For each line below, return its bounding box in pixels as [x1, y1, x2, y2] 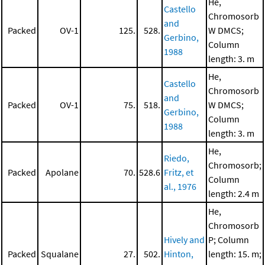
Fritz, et [164, 166, 193, 179]
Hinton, [164, 248, 193, 260]
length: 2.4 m [208, 188, 259, 200]
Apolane [46, 166, 79, 179]
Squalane [41, 248, 79, 260]
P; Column [208, 234, 249, 246]
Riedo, [164, 152, 189, 164]
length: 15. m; [208, 248, 261, 260]
